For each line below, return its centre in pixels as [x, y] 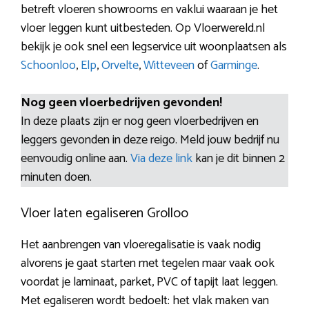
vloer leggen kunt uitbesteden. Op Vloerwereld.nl [143, 29]
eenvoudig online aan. [76, 159]
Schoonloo [48, 66]
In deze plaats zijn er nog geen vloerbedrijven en [140, 122]
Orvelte [120, 66]
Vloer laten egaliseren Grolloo [104, 214]
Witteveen [169, 66]
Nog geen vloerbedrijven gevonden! [121, 103]
